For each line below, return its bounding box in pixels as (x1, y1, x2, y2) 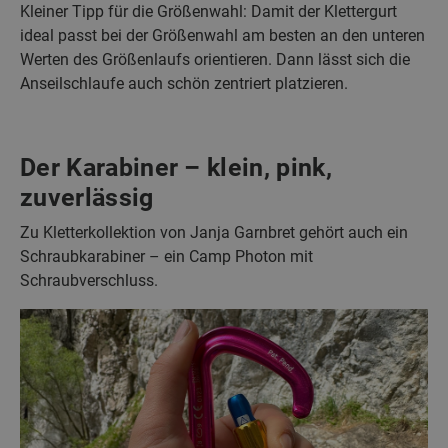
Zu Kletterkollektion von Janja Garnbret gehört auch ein (20, 222, 408, 242)
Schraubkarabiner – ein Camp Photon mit (20, 246, 313, 266)
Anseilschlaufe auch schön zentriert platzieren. (20, 73, 348, 93)
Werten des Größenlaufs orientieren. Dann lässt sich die (20, 49, 410, 69)
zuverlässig (20, 182, 154, 212)
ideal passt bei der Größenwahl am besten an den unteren (20, 25, 425, 45)
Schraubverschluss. (20, 270, 158, 290)
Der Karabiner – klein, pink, (20, 152, 332, 182)
